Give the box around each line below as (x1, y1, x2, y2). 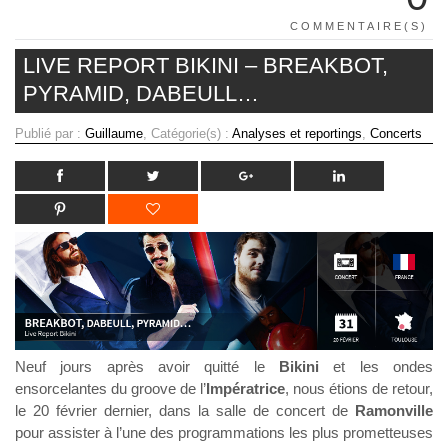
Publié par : (15, 126, 85, 142)
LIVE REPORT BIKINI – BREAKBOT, (23, 53, 388, 79)
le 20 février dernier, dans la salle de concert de (15, 401, 355, 419)
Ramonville (355, 401, 433, 419)
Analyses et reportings (232, 126, 362, 142)
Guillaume (85, 126, 143, 142)
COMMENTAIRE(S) (290, 20, 428, 33)
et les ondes (319, 357, 433, 375)
